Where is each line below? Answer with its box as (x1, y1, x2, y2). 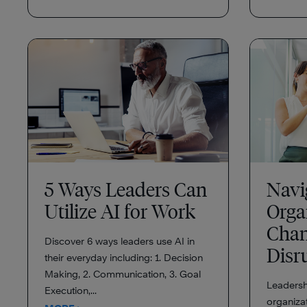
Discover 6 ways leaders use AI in (45, 235, 195, 247)
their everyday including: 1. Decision (45, 251, 203, 263)
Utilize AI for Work (45, 199, 199, 223)
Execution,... (45, 284, 97, 296)
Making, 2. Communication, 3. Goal (45, 268, 201, 280)
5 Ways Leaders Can (45, 177, 207, 201)
